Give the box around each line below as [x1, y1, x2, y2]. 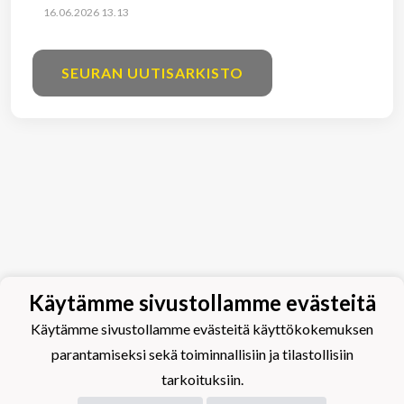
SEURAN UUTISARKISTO [61, 63, 243, 81]
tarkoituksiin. [161, 371, 243, 389]
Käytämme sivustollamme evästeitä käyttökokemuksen [31, 320, 373, 338]
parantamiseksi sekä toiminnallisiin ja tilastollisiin [50, 345, 353, 363]
